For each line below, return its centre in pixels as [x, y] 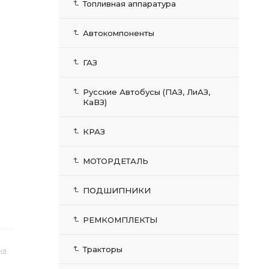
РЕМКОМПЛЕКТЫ [120, 220]
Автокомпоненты [119, 33]
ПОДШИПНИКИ [117, 190]
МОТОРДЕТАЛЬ [116, 161]
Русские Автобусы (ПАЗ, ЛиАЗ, [147, 92]
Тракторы [103, 249]
